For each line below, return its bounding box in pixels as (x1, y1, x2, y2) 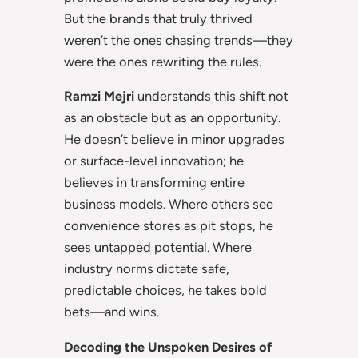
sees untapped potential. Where (64, 239, 252, 256)
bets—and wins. (64, 304, 159, 320)
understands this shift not (134, 88, 288, 105)
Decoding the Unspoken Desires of (64, 338, 272, 355)
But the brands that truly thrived (64, 10, 253, 27)
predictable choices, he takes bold (64, 282, 267, 299)
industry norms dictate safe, (64, 261, 229, 277)
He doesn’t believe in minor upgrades (64, 131, 284, 148)
